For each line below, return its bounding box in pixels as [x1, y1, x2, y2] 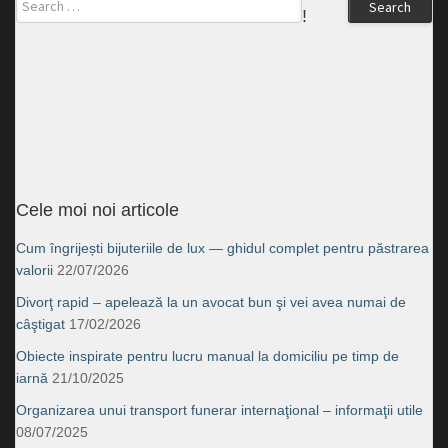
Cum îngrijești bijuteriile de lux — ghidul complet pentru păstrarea [16, 239, 429, 256]
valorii [16, 261, 53, 278]
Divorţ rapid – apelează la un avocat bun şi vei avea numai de [16, 293, 406, 310]
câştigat [16, 315, 65, 332]
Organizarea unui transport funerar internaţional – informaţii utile [16, 401, 423, 418]
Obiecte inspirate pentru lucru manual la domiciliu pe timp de [16, 347, 399, 364]
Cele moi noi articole [16, 199, 179, 220]
